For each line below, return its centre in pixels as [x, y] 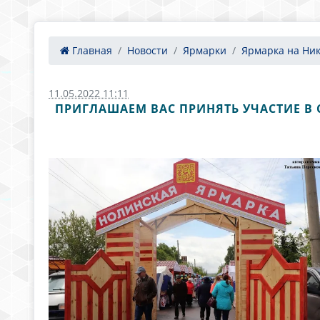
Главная [91, 50]
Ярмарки [205, 50]
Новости [147, 50]
